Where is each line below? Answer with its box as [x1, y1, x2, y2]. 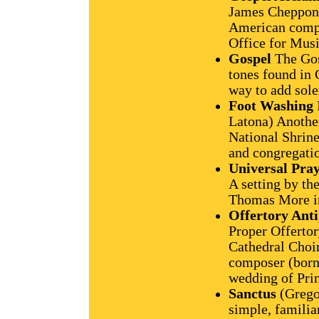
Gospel [229, 51, 271, 66]
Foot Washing [229, 98, 313, 113]
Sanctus [229, 286, 276, 301]
